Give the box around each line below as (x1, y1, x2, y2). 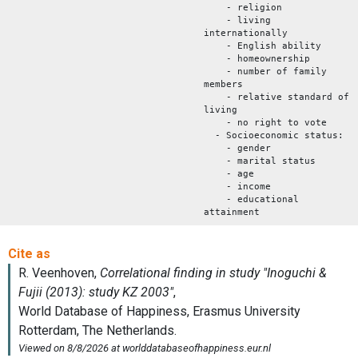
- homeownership (204, 53, 310, 64)
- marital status (204, 155, 316, 166)
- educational (204, 193, 299, 205)
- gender (204, 142, 271, 153)
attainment (204, 206, 260, 217)
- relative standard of (204, 91, 349, 102)
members (204, 78, 243, 89)
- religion (204, 2, 282, 13)
